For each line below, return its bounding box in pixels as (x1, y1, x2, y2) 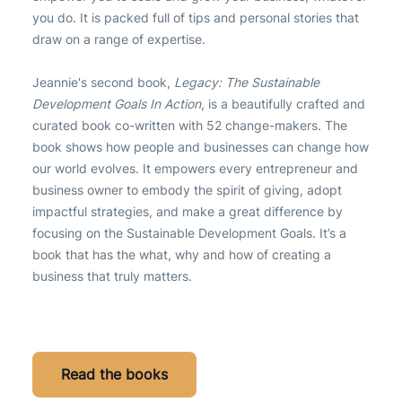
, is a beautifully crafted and (201, 96, 365, 111)
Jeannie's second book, (32, 74, 170, 90)
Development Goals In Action (32, 96, 201, 111)
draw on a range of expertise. (32, 31, 205, 47)
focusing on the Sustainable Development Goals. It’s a (32, 225, 346, 240)
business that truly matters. (32, 268, 192, 284)
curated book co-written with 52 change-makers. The (32, 118, 347, 133)
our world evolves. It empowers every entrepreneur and (32, 161, 358, 176)
